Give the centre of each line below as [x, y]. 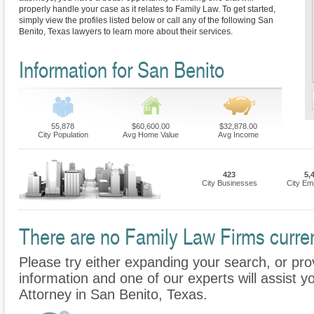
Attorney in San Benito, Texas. [113, 295]
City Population [63, 135]
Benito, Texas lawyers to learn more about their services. [126, 32]
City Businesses [229, 183]
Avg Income [238, 135]
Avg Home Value [150, 135]
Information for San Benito [122, 69]
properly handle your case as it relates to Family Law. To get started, [147, 9]
